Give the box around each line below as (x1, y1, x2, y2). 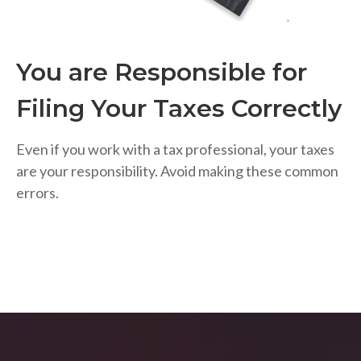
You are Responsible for (16, 57, 307, 88)
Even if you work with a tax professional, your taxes (16, 140, 334, 159)
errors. (16, 184, 59, 202)
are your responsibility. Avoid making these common (16, 162, 338, 180)
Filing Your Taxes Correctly (16, 93, 342, 124)
